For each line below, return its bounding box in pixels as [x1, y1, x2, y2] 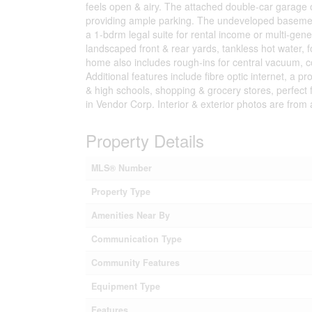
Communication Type [91, 232, 182, 245]
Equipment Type [91, 279, 160, 292]
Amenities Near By [91, 208, 170, 221]
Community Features [91, 256, 180, 269]
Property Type [91, 185, 150, 198]
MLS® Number [91, 161, 152, 174]
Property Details [85, 127, 204, 153]
